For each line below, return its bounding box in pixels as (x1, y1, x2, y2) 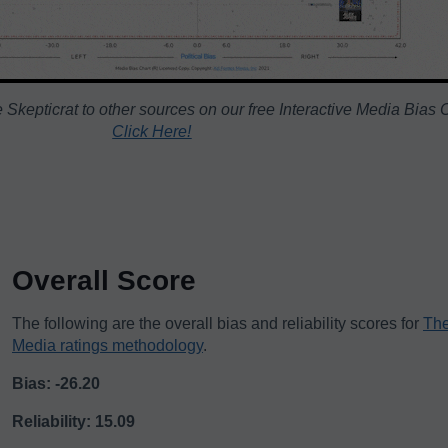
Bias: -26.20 (12, 375, 100, 392)
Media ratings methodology (12, 337, 203, 354)
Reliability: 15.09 (12, 413, 135, 430)
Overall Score (12, 265, 196, 296)
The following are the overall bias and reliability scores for (12, 315, 423, 332)
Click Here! (112, 123, 192, 140)
